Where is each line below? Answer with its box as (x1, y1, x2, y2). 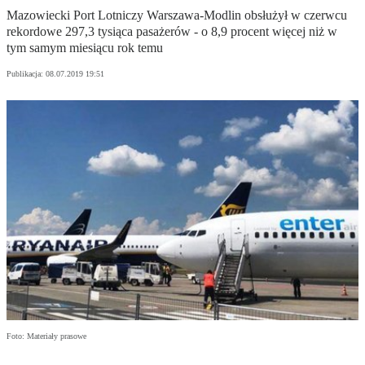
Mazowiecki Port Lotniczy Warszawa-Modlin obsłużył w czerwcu (7, 8, 347, 23)
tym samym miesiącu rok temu (7, 41, 163, 55)
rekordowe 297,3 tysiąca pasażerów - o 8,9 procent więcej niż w (7, 24, 337, 39)
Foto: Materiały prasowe (7, 332, 86, 341)
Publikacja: (7, 69, 46, 79)
